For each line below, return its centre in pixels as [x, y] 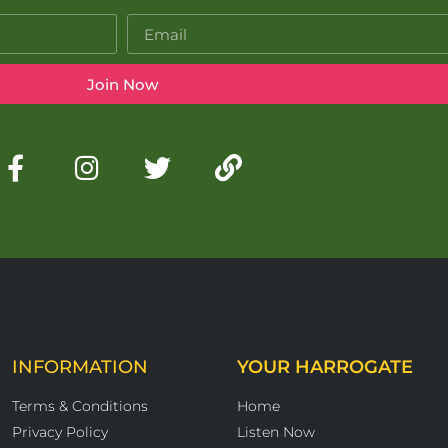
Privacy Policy [60, 432]
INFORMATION [80, 367]
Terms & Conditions [80, 406]
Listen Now [276, 432]
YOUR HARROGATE [325, 367]
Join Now [122, 84]
